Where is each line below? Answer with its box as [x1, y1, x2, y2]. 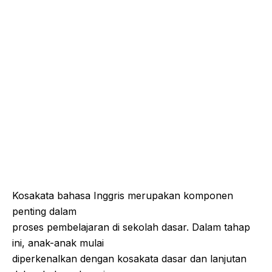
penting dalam [12, 205, 76, 217]
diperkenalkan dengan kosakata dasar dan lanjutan [12, 253, 246, 265]
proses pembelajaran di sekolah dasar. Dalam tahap [12, 221, 250, 233]
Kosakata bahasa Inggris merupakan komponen [12, 189, 233, 202]
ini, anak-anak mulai [12, 237, 104, 249]
